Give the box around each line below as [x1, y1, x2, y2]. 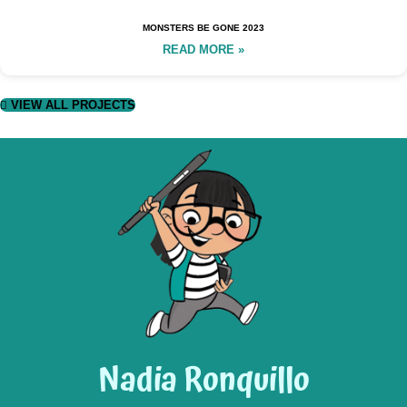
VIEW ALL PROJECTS [11, 98, 135, 113]
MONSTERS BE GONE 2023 [143, 23, 264, 34]
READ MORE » [163, 43, 244, 57]
